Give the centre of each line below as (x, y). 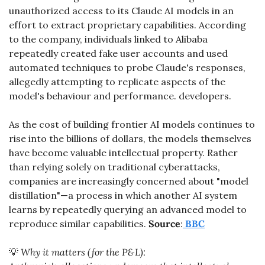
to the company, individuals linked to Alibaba (108, 39)
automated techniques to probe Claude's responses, (127, 68)
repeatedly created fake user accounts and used (118, 54)
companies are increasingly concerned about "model (129, 181)
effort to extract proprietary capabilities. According (127, 25)
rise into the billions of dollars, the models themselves (130, 139)
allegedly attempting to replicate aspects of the (117, 82)
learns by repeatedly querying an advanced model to (128, 210)
